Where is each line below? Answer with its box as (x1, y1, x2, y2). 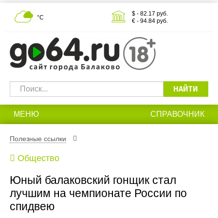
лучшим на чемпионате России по (10, 187, 187, 200)
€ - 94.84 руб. (132, 18, 168, 24)
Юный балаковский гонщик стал (10, 174, 176, 187)
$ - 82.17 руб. (132, 10, 168, 17)
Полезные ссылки (10, 135, 66, 143)
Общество (18, 153, 59, 163)
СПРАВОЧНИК (150, 110, 204, 118)
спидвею (10, 200, 54, 213)
